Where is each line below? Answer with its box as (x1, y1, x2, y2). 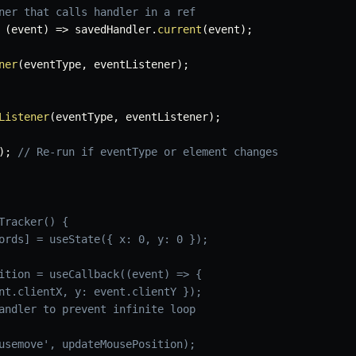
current (157, 23, 202, 37)
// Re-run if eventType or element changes (17, 145, 278, 159)
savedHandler (68, 23, 151, 37)
